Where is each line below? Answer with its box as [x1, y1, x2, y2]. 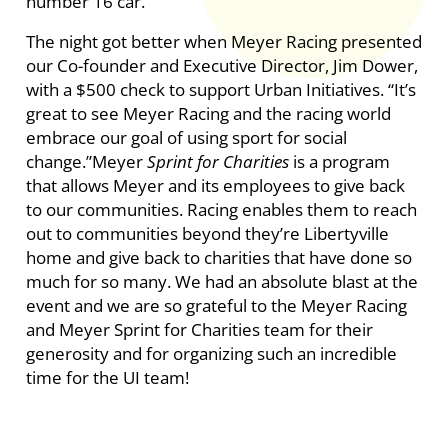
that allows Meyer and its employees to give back [25, 174, 405, 198]
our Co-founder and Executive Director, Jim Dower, [25, 54, 418, 78]
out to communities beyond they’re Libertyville [25, 222, 389, 246]
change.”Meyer [25, 150, 143, 174]
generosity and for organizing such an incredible [25, 342, 397, 366]
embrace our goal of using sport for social [25, 126, 347, 150]
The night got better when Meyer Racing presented [25, 30, 422, 54]
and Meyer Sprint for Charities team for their [25, 318, 373, 342]
